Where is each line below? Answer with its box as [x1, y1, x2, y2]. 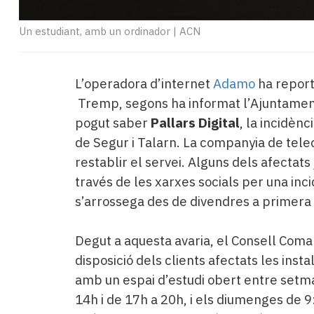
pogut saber [74, 114, 151, 131]
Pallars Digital [150, 114, 240, 131]
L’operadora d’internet [74, 74, 213, 92]
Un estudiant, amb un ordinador [19, 24, 170, 38]
